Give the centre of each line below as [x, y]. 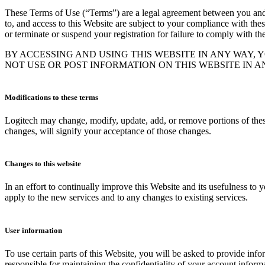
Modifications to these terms [51, 97]
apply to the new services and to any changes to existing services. [126, 198]
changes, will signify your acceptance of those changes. [108, 131]
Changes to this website [43, 164]
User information [34, 230]
